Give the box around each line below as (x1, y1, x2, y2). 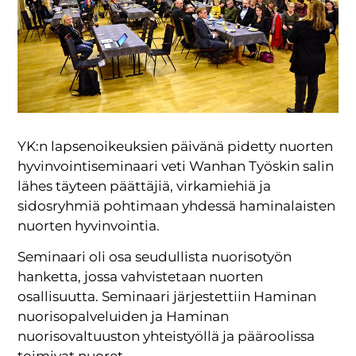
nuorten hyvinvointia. (17, 217, 161, 234)
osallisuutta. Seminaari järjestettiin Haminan (17, 288, 317, 305)
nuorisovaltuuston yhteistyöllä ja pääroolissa (17, 328, 315, 345)
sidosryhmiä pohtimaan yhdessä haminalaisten (17, 197, 336, 214)
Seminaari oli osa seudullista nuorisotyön (17, 249, 292, 265)
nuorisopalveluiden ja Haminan (17, 308, 230, 325)
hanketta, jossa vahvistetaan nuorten (17, 269, 264, 285)
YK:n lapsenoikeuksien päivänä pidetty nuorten (17, 137, 334, 154)
